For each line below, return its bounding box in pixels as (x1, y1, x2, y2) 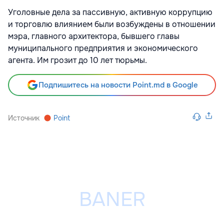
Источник (8, 113, 39, 123)
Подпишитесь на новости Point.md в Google (38, 80, 198, 90)
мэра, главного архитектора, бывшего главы (8, 31, 179, 42)
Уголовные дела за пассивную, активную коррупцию (8, 7, 212, 18)
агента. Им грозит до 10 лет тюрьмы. (8, 55, 147, 66)
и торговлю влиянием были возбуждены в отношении (8, 19, 215, 30)
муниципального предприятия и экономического (8, 43, 198, 54)
